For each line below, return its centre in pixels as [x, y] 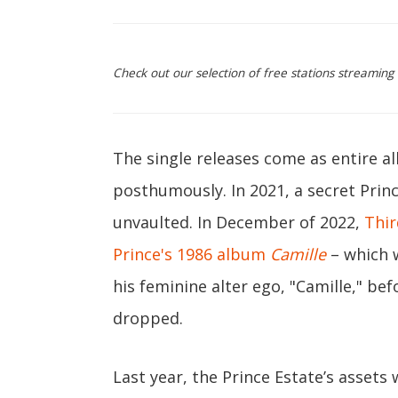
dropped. [148, 318]
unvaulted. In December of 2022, [239, 222]
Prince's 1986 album [191, 254]
